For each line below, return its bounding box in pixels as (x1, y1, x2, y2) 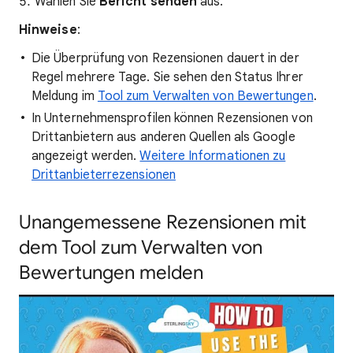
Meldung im (32, 88, 98, 104)
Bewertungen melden (19, 261, 203, 284)
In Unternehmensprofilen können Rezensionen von (32, 110, 313, 126)
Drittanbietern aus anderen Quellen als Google (32, 129, 295, 145)
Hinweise (19, 22, 77, 38)
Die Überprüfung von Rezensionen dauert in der (32, 50, 299, 66)
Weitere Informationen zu (139, 148, 286, 164)
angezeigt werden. (32, 148, 140, 164)
